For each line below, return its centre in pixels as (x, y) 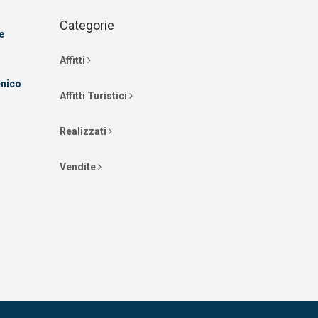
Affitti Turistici (94, 96)
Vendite (78, 167)
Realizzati (84, 131)
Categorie (87, 25)
